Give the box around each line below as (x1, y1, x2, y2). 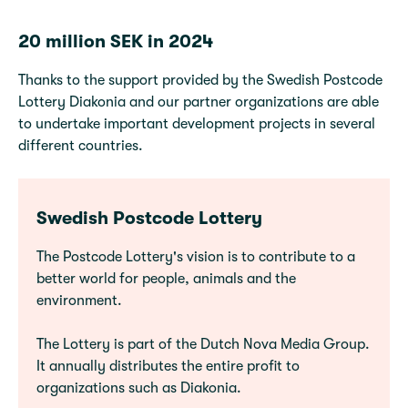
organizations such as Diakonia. (36, 380, 241, 396)
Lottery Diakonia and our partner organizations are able (18, 94, 379, 110)
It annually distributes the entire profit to (36, 358, 300, 374)
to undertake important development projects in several (18, 116, 375, 132)
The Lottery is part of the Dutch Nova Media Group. (36, 336, 370, 352)
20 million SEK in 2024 (18, 31, 213, 52)
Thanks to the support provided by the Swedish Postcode (18, 72, 382, 88)
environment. (36, 292, 122, 309)
